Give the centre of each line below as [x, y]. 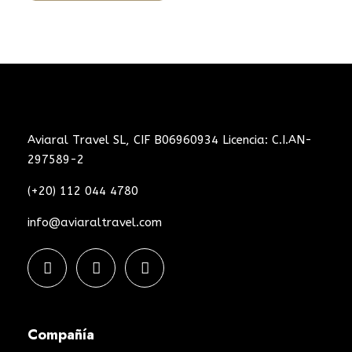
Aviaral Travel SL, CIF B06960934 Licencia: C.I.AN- [170, 139]
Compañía [61, 334]
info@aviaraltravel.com [95, 222]
